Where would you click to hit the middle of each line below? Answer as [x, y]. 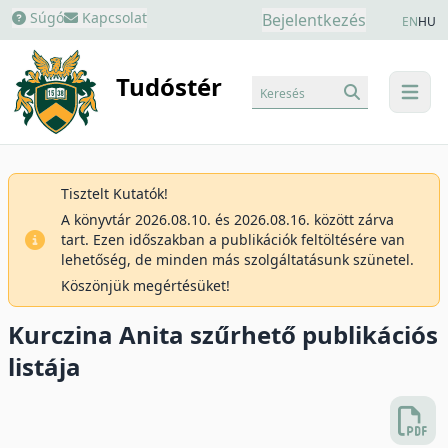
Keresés [282, 93]
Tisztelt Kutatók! [114, 193]
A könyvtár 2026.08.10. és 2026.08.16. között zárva [227, 219]
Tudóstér [169, 87]
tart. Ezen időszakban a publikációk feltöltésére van [233, 239]
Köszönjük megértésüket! [145, 285]
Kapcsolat [112, 17]
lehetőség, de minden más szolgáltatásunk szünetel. [237, 259]
